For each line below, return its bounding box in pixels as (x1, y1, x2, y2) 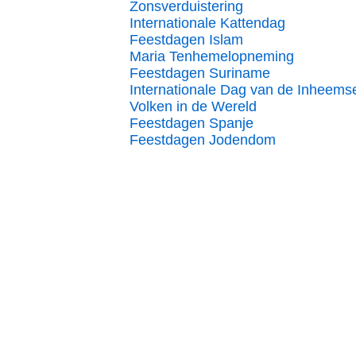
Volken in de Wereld (130, 99, 257, 114)
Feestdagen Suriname (130, 65, 270, 81)
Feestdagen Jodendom (130, 132, 276, 148)
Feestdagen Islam (130, 32, 243, 48)
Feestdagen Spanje (130, 115, 253, 131)
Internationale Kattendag (130, 15, 285, 31)
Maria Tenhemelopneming (130, 48, 294, 64)
